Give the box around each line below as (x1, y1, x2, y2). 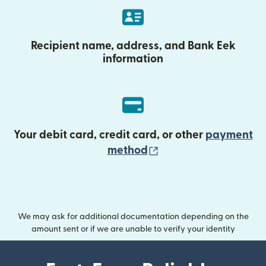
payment (205, 129, 253, 141)
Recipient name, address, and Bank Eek (30, 40, 236, 52)
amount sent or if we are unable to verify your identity (31, 225, 235, 233)
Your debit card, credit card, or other (13, 129, 205, 141)
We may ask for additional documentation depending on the (17, 213, 249, 221)
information (103, 53, 163, 65)
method (107, 145, 148, 156)
